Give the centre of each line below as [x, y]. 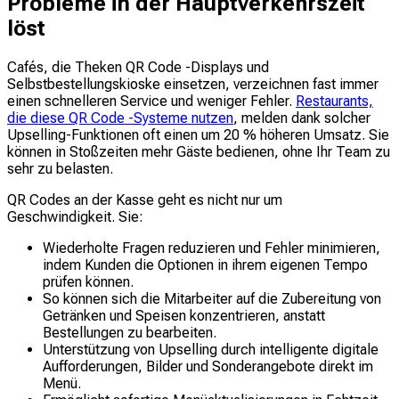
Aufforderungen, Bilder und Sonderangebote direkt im [208, 366]
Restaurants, [334, 101]
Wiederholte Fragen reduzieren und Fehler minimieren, [212, 248]
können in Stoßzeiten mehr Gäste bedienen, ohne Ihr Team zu [199, 151]
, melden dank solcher [302, 118]
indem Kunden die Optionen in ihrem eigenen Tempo [205, 265]
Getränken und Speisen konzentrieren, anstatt [184, 315]
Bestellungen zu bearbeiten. [130, 332]
